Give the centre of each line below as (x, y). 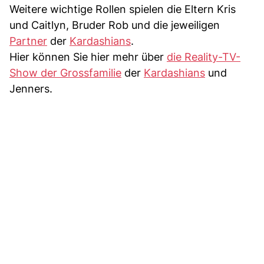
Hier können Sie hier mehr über (88, 57)
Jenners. (31, 88)
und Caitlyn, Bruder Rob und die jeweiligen (115, 25)
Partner (28, 41)
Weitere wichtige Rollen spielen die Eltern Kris (123, 9)
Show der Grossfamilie (65, 72)
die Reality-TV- (204, 57)
